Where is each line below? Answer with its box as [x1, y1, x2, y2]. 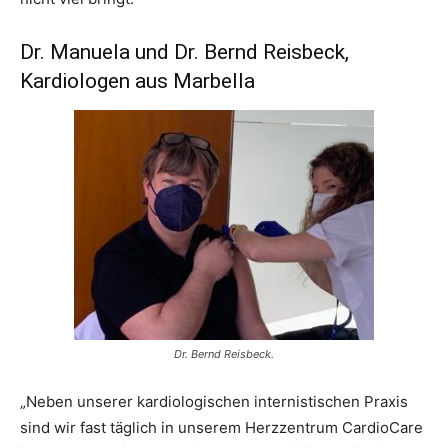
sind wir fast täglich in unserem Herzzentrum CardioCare [20, 418, 423, 438]
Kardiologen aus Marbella [20, 69, 255, 94]
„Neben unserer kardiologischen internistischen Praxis [20, 392, 408, 412]
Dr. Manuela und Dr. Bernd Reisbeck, [20, 40, 349, 65]
